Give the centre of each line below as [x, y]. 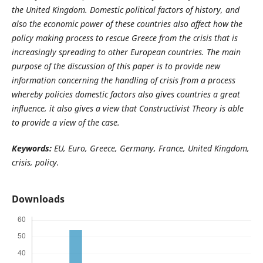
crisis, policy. [35, 162]
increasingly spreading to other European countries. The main [126, 52]
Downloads [38, 199]
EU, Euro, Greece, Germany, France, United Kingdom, [150, 148]
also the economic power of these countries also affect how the [127, 23]
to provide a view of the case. [65, 122]
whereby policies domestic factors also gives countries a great [126, 94]
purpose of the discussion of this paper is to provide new [116, 66]
